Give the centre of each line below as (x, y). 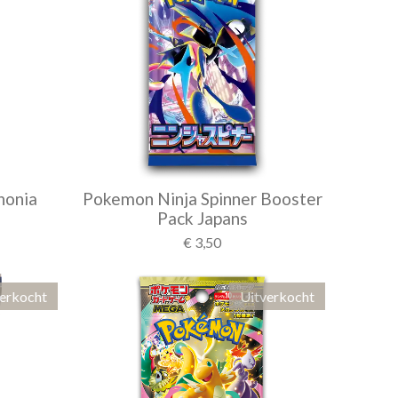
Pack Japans (202, 218)
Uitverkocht (277, 296)
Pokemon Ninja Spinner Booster (202, 199)
